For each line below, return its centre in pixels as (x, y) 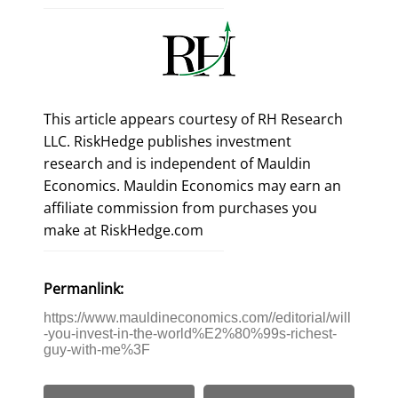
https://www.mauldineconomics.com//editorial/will (198, 318)
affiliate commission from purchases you (181, 207)
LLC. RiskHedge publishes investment (168, 141)
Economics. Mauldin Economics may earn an (193, 185)
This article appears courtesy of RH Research (194, 119)
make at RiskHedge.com (124, 230)
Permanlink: (84, 288)
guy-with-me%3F (97, 350)
